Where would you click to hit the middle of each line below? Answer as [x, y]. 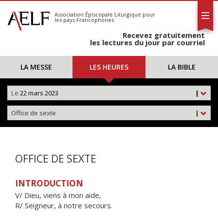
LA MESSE [36, 67]
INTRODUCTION [49, 183]
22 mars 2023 [38, 93]
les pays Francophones [84, 20]
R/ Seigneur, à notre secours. [64, 205]
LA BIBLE [182, 67]
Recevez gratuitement [164, 35]
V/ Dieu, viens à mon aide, [58, 195]
